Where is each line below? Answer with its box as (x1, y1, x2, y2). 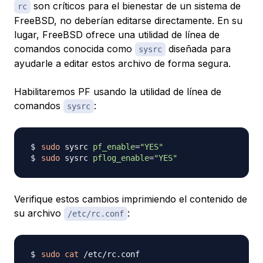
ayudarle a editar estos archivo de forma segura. (14, 57, 231, 69)
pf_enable (93, 141, 135, 151)
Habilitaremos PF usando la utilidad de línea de (14, 85, 221, 97)
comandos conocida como (14, 42, 135, 55)
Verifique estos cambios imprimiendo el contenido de (14, 193, 247, 205)
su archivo (14, 207, 64, 219)
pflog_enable (93, 153, 149, 163)
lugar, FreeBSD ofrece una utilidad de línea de (14, 28, 220, 41)
